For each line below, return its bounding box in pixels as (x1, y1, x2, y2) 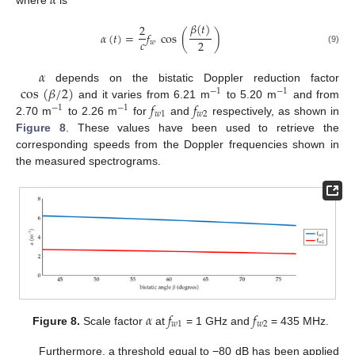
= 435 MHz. (268, 315, 330, 328)
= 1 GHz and (183, 315, 254, 328)
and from (288, 88, 340, 101)
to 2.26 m (63, 105, 117, 118)
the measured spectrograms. (16, 155, 161, 168)
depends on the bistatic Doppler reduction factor (44, 71, 339, 85)
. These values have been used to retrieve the (65, 121, 340, 135)
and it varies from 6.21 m (74, 88, 210, 101)
